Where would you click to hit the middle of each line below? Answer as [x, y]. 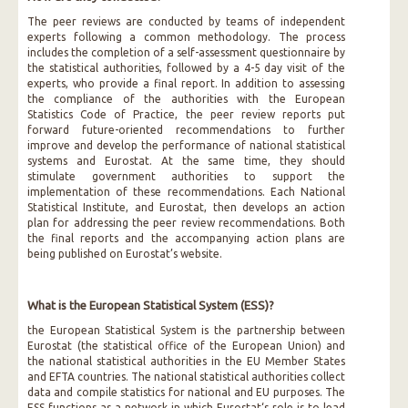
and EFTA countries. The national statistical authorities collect [187, 377]
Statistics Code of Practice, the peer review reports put [187, 114]
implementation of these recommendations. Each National [187, 192]
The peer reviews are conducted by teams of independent [187, 21]
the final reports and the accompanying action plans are [187, 238]
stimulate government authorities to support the [187, 176]
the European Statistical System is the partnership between [187, 330]
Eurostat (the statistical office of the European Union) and [187, 346]
